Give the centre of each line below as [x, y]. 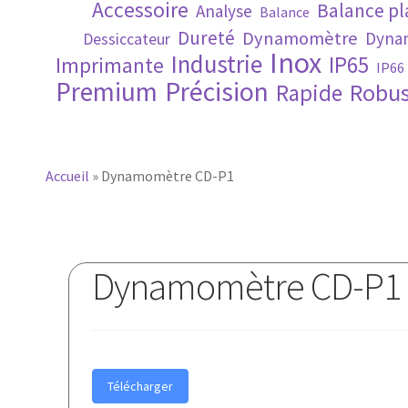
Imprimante [110, 65]
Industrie [217, 63]
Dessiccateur [126, 39]
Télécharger [140, 386]
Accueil [67, 176]
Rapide [309, 93]
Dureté [206, 37]
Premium [106, 91]
